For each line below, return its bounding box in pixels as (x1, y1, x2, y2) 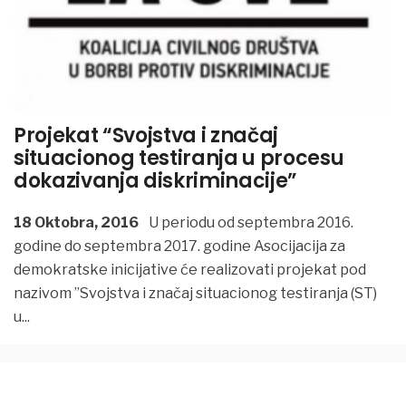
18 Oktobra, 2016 (14, 213, 139, 231)
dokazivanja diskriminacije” (14, 167, 298, 196)
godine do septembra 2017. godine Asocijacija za (14, 237, 345, 255)
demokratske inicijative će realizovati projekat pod (14, 260, 366, 278)
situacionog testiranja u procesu (14, 144, 344, 173)
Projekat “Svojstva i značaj (14, 121, 279, 150)
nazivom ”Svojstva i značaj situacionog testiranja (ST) (14, 284, 377, 302)
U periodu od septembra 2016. (146, 213, 353, 231)
